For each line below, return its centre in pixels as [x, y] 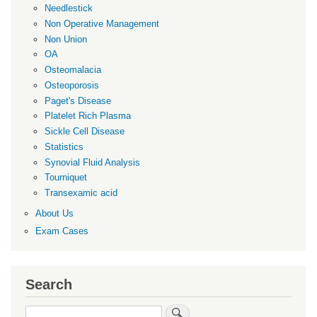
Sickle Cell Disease [85, 132]
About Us [54, 213]
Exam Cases [62, 231]
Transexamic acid [81, 193]
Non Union [66, 39]
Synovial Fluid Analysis [93, 162]
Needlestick [69, 8]
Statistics [64, 146]
